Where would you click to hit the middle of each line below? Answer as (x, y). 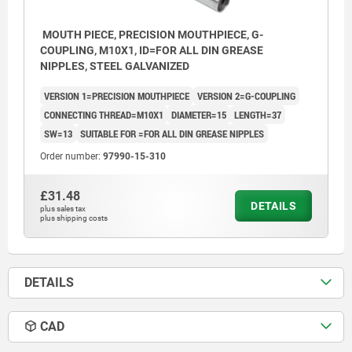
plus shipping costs (74, 218)
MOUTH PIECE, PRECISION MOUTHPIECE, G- (152, 35)
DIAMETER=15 (199, 115)
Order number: (71, 157)
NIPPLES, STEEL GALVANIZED (115, 66)
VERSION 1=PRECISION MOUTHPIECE (117, 96)
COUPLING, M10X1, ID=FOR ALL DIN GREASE (152, 51)
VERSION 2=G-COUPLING (246, 96)
